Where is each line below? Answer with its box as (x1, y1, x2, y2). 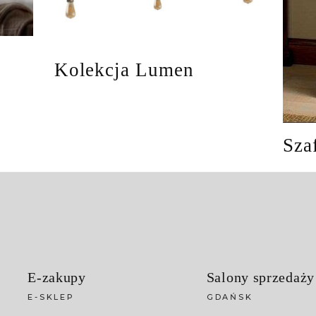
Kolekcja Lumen (54, 59, 194, 80)
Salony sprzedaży (206, 269, 315, 285)
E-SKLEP (28, 291, 75, 302)
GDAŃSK (206, 291, 253, 302)
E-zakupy (28, 269, 86, 285)
